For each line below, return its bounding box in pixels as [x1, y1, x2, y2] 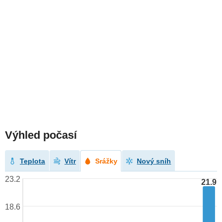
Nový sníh [137, 157, 171, 166]
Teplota [20, 157, 46, 166]
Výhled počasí [5, 129, 77, 142]
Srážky [95, 157, 118, 166]
